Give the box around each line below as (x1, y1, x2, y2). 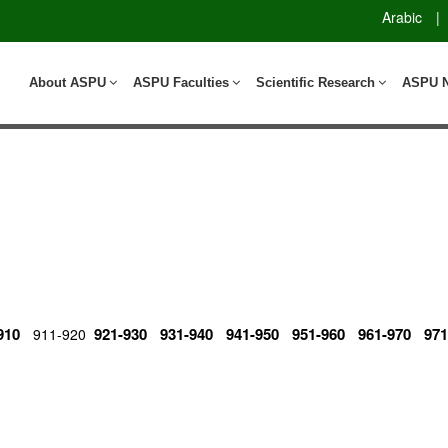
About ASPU (29, 74, 106, 90)
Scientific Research (256, 74, 375, 90)
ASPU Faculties (133, 74, 229, 90)
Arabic (382, 6, 422, 27)
